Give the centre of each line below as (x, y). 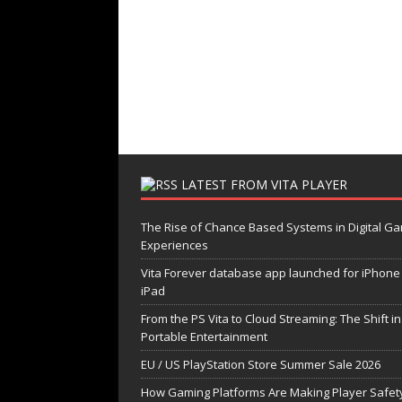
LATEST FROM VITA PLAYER (264, 185)
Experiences (175, 245)
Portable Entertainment (204, 337)
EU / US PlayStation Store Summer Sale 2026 (261, 365)
